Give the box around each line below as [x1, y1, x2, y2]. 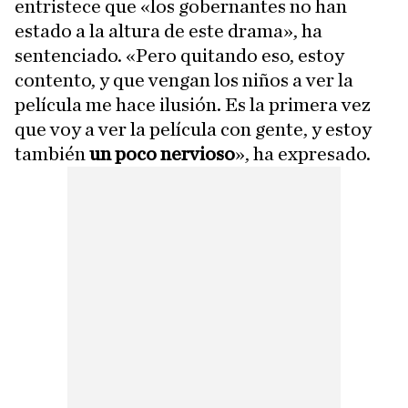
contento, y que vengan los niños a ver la [15, 70, 353, 90]
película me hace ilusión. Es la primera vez [15, 95, 371, 115]
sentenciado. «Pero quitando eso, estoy [15, 46, 344, 66]
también [15, 144, 89, 164]
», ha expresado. [235, 144, 371, 164]
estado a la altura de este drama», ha [15, 21, 322, 41]
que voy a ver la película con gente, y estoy [15, 119, 372, 139]
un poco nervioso [89, 144, 235, 164]
